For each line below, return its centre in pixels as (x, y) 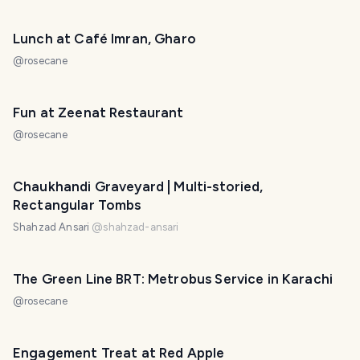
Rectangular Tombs (77, 205)
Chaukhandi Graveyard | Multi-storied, (138, 187)
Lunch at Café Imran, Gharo (104, 39)
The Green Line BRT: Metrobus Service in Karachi (173, 279)
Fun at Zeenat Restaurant (98, 113)
